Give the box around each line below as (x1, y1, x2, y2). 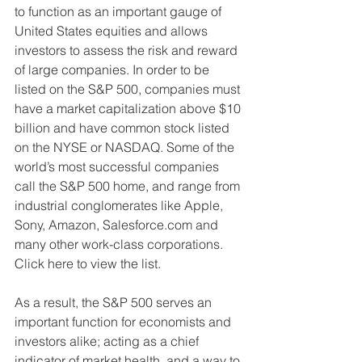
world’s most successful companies (15, 158, 222, 175)
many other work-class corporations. (15, 236, 226, 253)
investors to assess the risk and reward (15, 42, 241, 59)
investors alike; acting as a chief (15, 333, 202, 350)
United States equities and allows (15, 23, 211, 40)
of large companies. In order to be (15, 61, 213, 78)
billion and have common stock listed (15, 120, 233, 137)
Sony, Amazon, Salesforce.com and (15, 217, 221, 234)
